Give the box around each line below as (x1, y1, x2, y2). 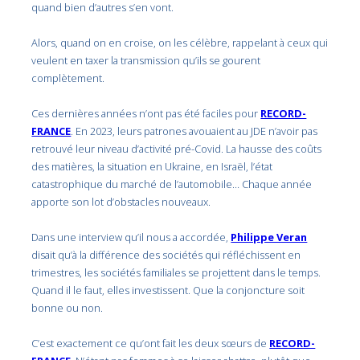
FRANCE (31, 124, 72, 139)
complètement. (31, 71, 105, 86)
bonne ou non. (31, 301, 104, 316)
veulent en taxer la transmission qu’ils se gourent (31, 53, 261, 68)
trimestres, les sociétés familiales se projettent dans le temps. (31, 265, 321, 280)
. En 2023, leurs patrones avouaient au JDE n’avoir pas (71, 124, 318, 139)
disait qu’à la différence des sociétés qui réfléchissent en (31, 247, 301, 263)
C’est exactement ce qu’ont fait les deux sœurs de (31, 336, 270, 351)
